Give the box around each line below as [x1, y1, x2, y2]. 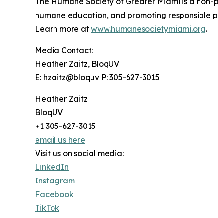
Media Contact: [35, 45, 93, 55]
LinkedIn [35, 162, 69, 172]
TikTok [35, 202, 59, 213]
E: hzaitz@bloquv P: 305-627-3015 [35, 72, 160, 82]
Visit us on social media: [35, 148, 124, 158]
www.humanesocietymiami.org [91, 23, 206, 34]
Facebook [35, 189, 73, 199]
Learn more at [35, 23, 91, 34]
